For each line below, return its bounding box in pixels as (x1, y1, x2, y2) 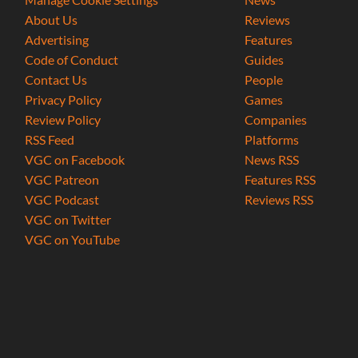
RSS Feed (25, 132, 75, 148)
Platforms (244, 132, 299, 148)
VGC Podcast (25, 192, 100, 208)
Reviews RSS (244, 192, 313, 208)
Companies (244, 112, 307, 128)
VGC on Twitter (25, 212, 112, 228)
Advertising (25, 32, 89, 48)
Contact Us (25, 72, 88, 88)
